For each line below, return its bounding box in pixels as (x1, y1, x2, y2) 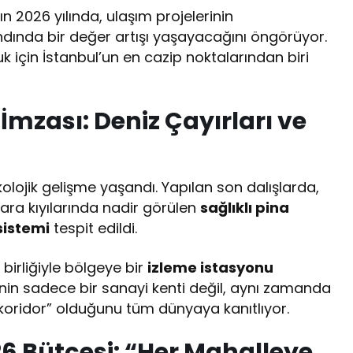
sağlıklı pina (200, 198, 290, 218)
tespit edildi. (50, 218, 138, 239)
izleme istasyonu (147, 258, 274, 278)
